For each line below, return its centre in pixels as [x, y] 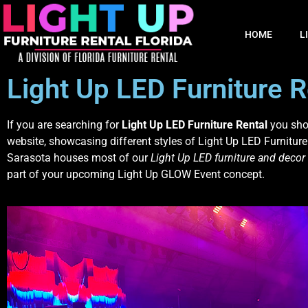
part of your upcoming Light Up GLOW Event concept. [136, 174]
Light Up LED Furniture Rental [195, 125]
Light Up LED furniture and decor [228, 158]
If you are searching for [64, 125]
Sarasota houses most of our [79, 158]
